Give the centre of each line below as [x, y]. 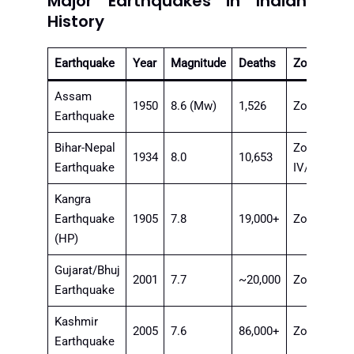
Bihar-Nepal [85, 147]
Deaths [257, 63]
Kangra [72, 199]
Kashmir [76, 321]
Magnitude [198, 63]
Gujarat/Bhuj [87, 270]
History [76, 21]
